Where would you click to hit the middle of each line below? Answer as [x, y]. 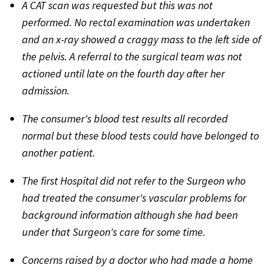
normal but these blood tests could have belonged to [140, 136]
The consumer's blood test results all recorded [125, 119]
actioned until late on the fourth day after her [123, 74]
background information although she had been [130, 215]
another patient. [58, 153]
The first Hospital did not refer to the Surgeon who [134, 181]
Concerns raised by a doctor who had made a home [137, 260]
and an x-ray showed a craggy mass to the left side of [141, 40]
